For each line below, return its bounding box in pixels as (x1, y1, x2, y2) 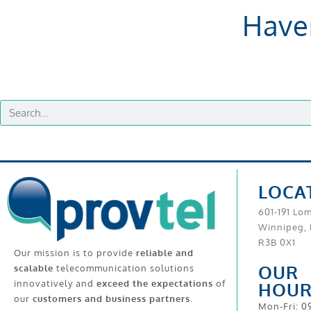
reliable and (136, 246, 194, 258)
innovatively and (14, 277, 96, 289)
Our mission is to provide (14, 246, 136, 258)
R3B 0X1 (258, 237, 296, 249)
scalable (14, 262, 53, 274)
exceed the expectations (96, 277, 213, 289)
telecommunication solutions (53, 262, 194, 274)
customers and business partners (33, 292, 190, 304)
